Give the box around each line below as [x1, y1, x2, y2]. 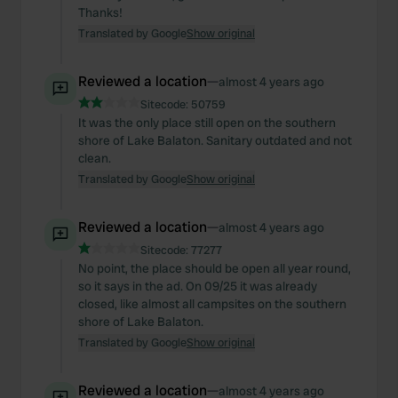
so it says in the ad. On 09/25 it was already [78, 278, 317, 294]
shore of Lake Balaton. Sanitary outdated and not [78, 132, 352, 148]
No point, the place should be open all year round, [78, 260, 351, 276]
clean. [78, 150, 111, 166]
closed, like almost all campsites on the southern [78, 296, 346, 312]
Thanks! [78, 4, 123, 20]
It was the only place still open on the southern [78, 115, 336, 131]
